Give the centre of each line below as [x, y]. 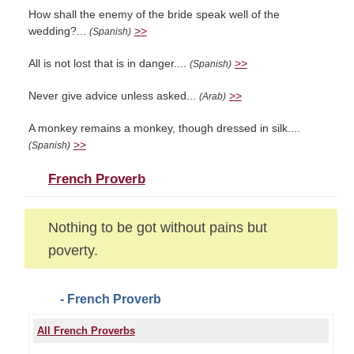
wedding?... [58, 31]
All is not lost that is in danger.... [109, 64]
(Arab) [212, 96]
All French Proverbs [86, 331]
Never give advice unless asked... [113, 96]
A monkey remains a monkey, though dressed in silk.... [164, 128]
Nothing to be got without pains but [157, 227]
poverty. [73, 250]
